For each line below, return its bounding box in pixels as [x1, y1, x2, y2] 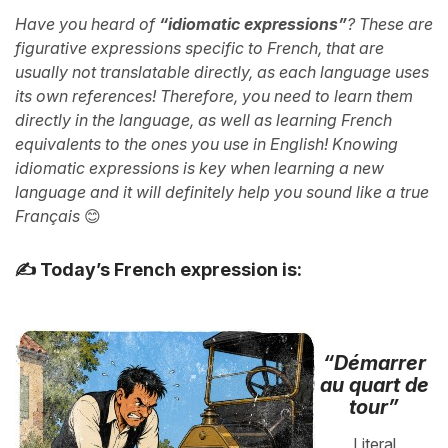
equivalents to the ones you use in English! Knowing [15, 133, 398, 154]
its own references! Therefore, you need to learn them [15, 85, 413, 106]
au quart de [319, 372, 429, 397]
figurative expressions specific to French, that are [15, 37, 384, 58]
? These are [347, 13, 433, 34]
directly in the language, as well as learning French [15, 109, 392, 130]
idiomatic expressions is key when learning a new [15, 157, 384, 178]
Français [15, 205, 84, 226]
